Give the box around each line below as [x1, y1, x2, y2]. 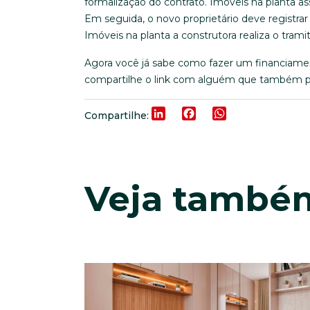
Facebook [196, 107, 245, 120]
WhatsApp [226, 107, 280, 120]
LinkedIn [165, 107, 210, 120]
